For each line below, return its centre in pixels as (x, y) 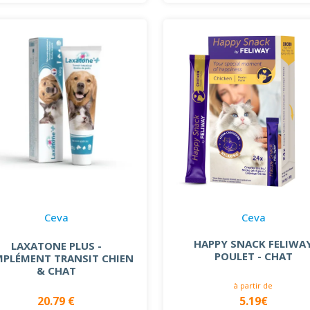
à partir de (254, 285)
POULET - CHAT (253, 256)
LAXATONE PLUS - (56, 245)
